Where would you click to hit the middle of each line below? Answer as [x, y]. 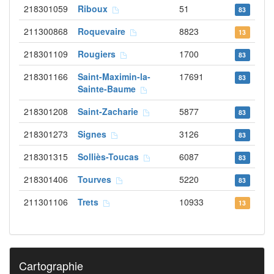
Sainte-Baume [109, 89]
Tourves [97, 179]
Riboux [95, 9]
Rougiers [99, 54]
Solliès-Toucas [111, 157]
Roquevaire [104, 31]
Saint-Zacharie [110, 111]
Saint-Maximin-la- [114, 76]
